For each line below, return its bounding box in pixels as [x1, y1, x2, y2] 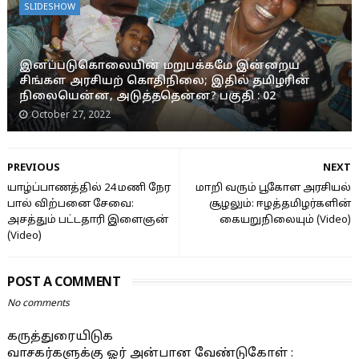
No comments [6, 298, 70, 309]
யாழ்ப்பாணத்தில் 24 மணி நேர [6, 182, 171, 195]
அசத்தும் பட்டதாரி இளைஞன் [6, 214, 168, 227]
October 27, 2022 [30, 110, 111, 121]
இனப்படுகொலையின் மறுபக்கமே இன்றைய [18, 59, 300, 73]
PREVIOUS [6, 162, 60, 175]
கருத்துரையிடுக [6, 329, 113, 345]
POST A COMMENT [6, 275, 121, 291]
